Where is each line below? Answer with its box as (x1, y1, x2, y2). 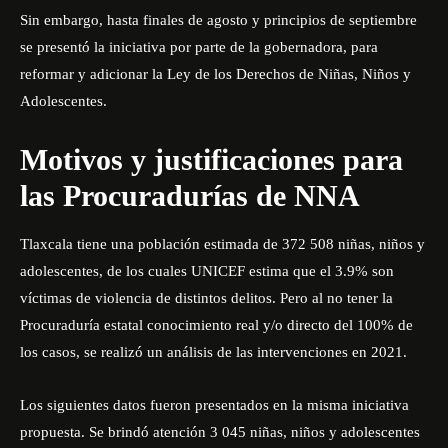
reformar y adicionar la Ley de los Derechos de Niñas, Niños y (20, 66, 411, 82)
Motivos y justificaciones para (20, 143, 403, 176)
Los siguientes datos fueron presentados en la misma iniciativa (20, 397, 409, 413)
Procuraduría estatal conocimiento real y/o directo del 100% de (20, 317, 413, 333)
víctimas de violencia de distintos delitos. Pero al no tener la (20, 290, 393, 306)
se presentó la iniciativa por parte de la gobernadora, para (20, 39, 378, 55)
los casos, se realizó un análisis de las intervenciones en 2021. (20, 344, 407, 360)
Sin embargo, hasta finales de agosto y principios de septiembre (20, 12, 417, 28)
